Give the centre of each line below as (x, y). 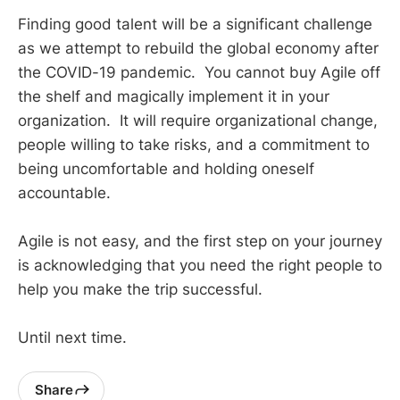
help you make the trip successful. (142, 289)
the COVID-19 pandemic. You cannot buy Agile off (199, 72)
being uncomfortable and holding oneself (166, 168)
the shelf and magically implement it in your (174, 96)
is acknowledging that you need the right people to (200, 265)
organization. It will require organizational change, (198, 120)
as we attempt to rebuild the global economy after (198, 48)
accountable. (71, 192)
